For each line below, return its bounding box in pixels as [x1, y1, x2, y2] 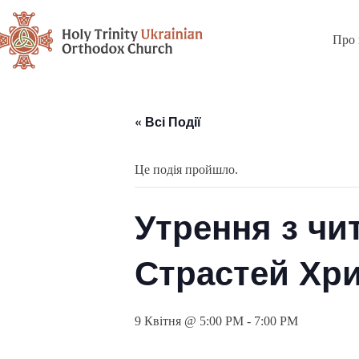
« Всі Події [135, 112, 201, 131]
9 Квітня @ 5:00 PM [135, 314, 244, 328]
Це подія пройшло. [135, 163, 238, 176]
